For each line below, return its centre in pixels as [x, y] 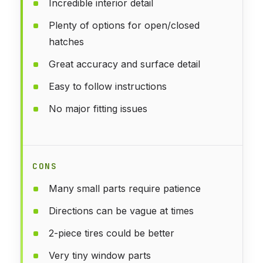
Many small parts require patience [125, 188]
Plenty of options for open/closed [124, 25]
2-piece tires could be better [112, 233]
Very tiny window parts [100, 255]
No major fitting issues [98, 108]
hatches [66, 41]
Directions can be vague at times [121, 210]
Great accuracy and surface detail [124, 64]
